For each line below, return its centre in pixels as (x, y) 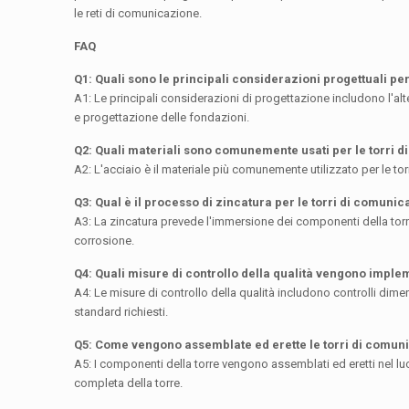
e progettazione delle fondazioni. (162, 118)
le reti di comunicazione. (138, 14)
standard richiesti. (121, 312)
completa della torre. (129, 383)
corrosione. (105, 241)
